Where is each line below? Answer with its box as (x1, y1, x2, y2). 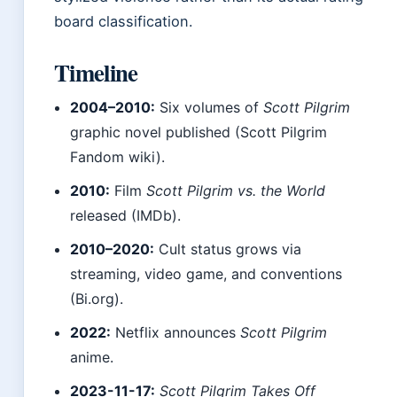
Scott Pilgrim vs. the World (146, 182, 326, 200)
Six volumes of (155, 98, 264, 117)
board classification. (54, 12, 193, 31)
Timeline (54, 55, 138, 90)
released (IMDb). (70, 206, 182, 225)
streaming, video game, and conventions (70, 265, 343, 284)
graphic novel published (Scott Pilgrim (70, 123, 328, 142)
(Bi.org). (70, 290, 124, 308)
